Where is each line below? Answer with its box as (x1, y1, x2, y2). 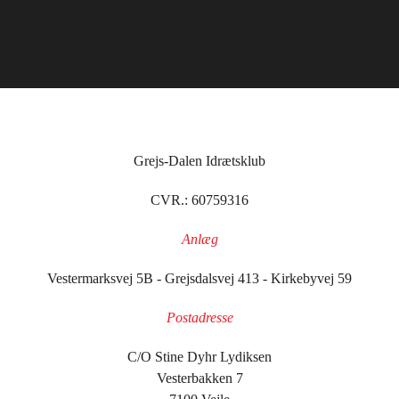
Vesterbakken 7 (156, 370, 243, 387)
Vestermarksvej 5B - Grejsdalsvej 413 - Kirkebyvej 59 (47, 271, 352, 287)
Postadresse (166, 310, 233, 326)
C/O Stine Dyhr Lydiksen (127, 349, 272, 365)
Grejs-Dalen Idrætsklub (134, 153, 265, 169)
